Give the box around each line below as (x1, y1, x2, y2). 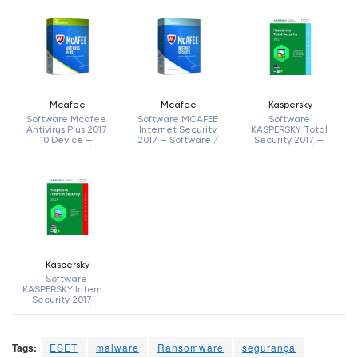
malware (96, 340, 139, 354)
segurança (242, 340, 296, 354)
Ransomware (157, 340, 224, 354)
